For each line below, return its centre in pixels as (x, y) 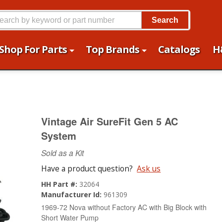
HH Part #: (60, 184)
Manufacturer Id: (73, 194)
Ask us (149, 168)
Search (165, 20)
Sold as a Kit (63, 153)
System (59, 136)
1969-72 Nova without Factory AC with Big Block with (124, 207)
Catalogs (179, 49)
